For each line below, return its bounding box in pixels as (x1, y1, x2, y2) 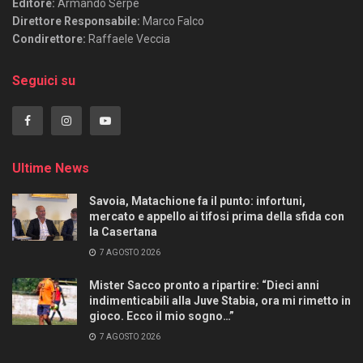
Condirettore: (12, 32, 86, 46)
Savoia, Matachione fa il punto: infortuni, (89, 194, 305, 208)
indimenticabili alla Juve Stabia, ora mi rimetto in (89, 294, 351, 308)
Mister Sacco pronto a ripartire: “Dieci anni (89, 279, 319, 293)
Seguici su (12, 73, 75, 89)
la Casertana (89, 225, 157, 239)
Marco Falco (140, 15, 204, 28)
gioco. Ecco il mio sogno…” (89, 310, 234, 323)
